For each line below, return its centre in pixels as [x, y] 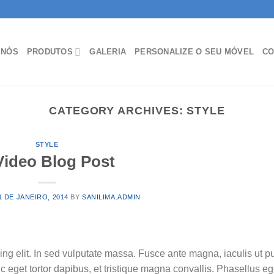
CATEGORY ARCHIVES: [118, 110]
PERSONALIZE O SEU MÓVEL [194, 52]
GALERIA [108, 52]
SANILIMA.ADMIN [111, 197]
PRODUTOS [50, 52]
